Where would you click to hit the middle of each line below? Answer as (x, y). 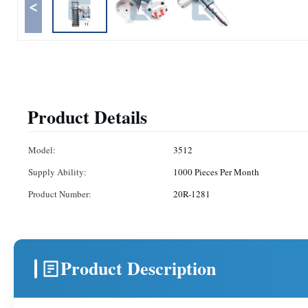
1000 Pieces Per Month (216, 172)
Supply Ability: (57, 172)
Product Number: (60, 194)
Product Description (138, 268)
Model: (42, 150)
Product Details (87, 117)
